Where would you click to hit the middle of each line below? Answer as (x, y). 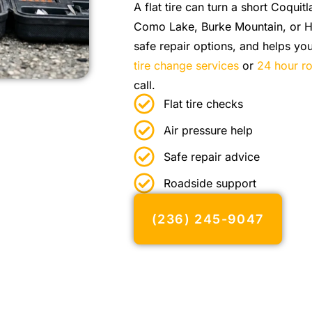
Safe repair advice (211, 157)
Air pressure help (208, 131)
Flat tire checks (203, 104)
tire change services (186, 65)
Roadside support (210, 184)
